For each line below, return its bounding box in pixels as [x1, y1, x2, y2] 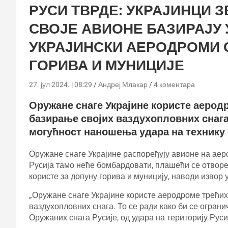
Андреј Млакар [98, 80, 148, 89]
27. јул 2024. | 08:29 [29, 80, 92, 89]
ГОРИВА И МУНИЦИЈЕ [29, 56, 184, 74]
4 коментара [154, 80, 195, 89]
